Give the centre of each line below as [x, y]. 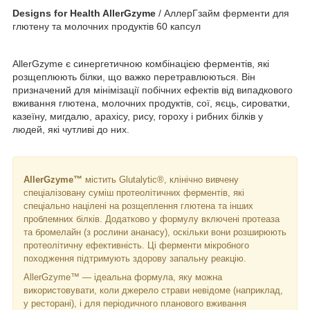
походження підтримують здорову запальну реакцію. [135, 258]
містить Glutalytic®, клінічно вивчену [161, 179]
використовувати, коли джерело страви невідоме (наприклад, [153, 290]
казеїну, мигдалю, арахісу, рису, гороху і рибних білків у [138, 116]
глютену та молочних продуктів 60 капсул [107, 26]
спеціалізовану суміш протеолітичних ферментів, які [134, 192]
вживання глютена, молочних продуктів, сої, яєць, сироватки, [151, 103]
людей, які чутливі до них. [71, 129]
